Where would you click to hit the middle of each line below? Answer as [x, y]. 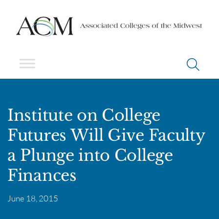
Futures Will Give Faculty [106, 135]
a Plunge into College [90, 155]
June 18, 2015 [33, 198]
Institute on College [84, 115]
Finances [42, 175]
